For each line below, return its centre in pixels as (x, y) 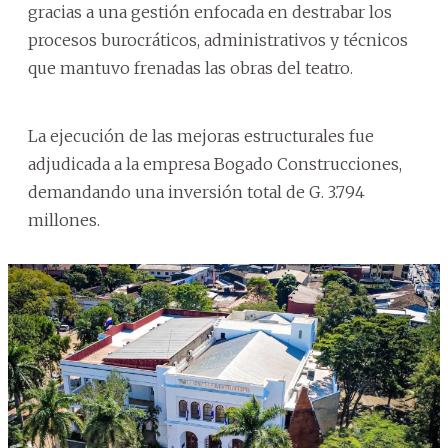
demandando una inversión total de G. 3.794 (196, 191)
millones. (64, 219)
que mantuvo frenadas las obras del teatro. (190, 67)
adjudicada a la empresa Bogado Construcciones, (215, 163)
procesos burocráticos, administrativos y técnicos (218, 39)
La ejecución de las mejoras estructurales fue (201, 135)
